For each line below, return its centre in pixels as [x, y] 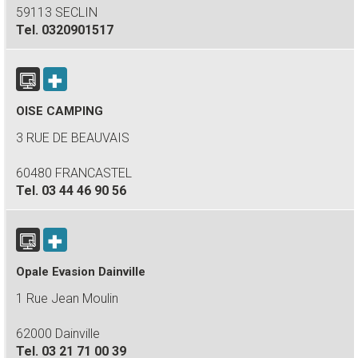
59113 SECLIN [57, 12]
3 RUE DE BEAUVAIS [73, 138]
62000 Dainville [58, 334]
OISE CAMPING [60, 111]
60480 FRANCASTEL [74, 173]
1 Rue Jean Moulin [67, 298]
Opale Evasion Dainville [81, 272]
